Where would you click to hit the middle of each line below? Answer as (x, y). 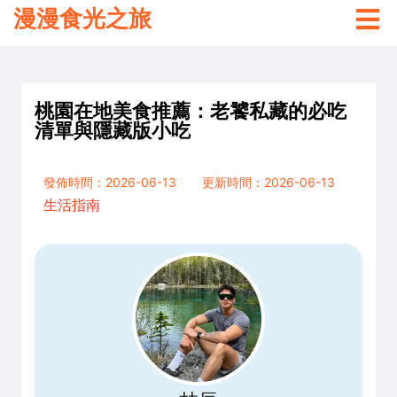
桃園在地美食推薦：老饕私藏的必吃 (191, 110)
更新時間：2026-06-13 (269, 182)
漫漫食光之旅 (82, 19)
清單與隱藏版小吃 (113, 130)
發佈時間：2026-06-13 (110, 182)
